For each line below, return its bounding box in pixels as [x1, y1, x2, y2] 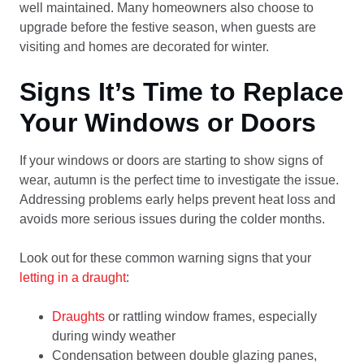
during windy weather [52, 329, 175, 343]
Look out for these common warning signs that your [19, 251, 311, 265]
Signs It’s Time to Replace [19, 77, 344, 106]
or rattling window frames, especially [105, 310, 317, 323]
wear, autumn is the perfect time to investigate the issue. [19, 173, 339, 187]
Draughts [52, 310, 105, 323]
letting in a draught [19, 271, 126, 284]
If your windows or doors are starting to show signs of [19, 154, 323, 167]
